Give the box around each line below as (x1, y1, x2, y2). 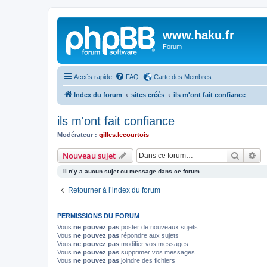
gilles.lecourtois (99, 131, 149, 138)
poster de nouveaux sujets (119, 223, 198, 231)
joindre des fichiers (119, 257, 175, 264)
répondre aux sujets (119, 232, 179, 239)
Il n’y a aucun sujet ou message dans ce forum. (63, 168, 201, 175)
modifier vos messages (119, 240, 188, 247)
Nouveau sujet (63, 150, 116, 161)
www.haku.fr (163, 29, 234, 42)
